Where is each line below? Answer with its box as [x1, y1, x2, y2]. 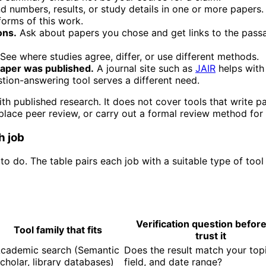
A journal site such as [94, 62, 195, 74]
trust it [195, 229, 226, 242]
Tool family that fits [14, 223, 102, 236]
